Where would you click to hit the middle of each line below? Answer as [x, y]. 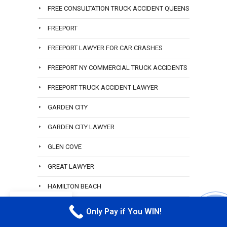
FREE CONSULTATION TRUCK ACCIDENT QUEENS [119, 9]
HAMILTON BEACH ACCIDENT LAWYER [104, 206]
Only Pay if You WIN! [124, 212]
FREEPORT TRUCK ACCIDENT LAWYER [103, 88]
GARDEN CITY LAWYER [81, 127]
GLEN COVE [65, 147]
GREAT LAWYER [71, 167]
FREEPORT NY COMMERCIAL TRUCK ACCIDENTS [118, 68]
